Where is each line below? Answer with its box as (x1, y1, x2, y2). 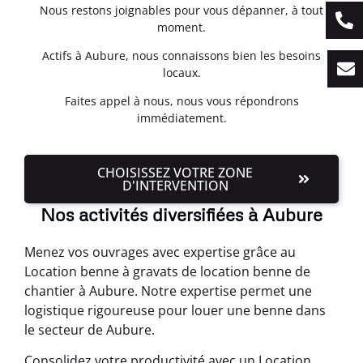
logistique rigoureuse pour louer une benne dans (24, 301, 326, 319)
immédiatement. (136, 110, 227, 126)
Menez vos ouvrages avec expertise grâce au (24, 242, 296, 261)
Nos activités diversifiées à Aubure (41, 203, 322, 225)
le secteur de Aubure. (24, 320, 155, 339)
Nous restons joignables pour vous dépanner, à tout (40, 2, 323, 18)
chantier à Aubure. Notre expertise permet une (24, 281, 312, 300)
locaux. (162, 65, 201, 80)
